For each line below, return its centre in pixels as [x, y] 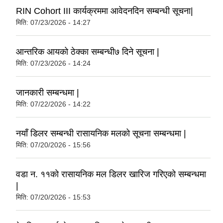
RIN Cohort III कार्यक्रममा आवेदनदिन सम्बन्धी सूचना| [105, 11]
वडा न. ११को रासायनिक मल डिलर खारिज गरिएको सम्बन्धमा [111, 174]
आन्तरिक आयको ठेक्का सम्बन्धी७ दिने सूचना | [88, 52]
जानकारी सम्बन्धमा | [48, 93]
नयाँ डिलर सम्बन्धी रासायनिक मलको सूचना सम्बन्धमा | [101, 134]
